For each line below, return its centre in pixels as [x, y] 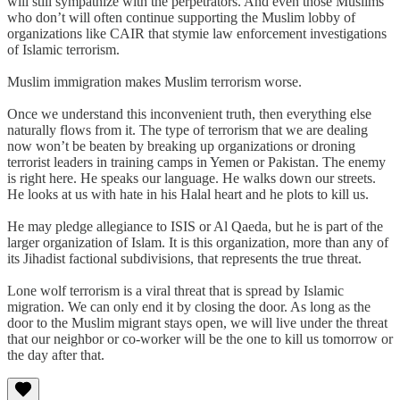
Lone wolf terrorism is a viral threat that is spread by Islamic [175, 290]
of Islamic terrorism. [63, 49]
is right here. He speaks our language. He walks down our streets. [192, 178]
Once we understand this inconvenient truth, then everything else [189, 113]
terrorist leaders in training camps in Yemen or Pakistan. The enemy [196, 162]
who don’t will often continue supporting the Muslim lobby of [181, 17]
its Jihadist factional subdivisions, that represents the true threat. [184, 258]
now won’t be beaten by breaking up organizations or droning [181, 146]
